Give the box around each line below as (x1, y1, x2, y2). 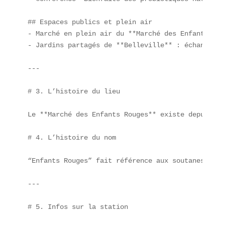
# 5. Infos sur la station (27, 202, 128, 211)
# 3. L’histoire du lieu (27, 87, 120, 95)
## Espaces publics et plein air (27, 18, 160, 26)
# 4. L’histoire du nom (27, 133, 116, 142)
